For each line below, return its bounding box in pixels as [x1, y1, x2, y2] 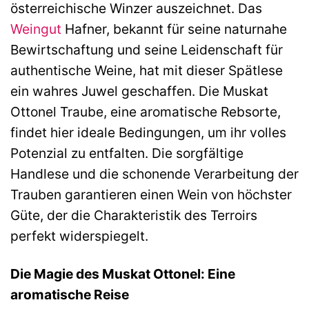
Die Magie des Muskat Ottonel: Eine [10, 265, 235, 282]
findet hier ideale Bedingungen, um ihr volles [10, 123, 286, 141]
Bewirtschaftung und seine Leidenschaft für [10, 41, 283, 58]
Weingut [10, 20, 61, 37]
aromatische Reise [10, 286, 129, 303]
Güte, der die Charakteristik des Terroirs [10, 206, 257, 223]
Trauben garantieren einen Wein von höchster [10, 186, 292, 203]
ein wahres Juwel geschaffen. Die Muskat [10, 82, 268, 99]
